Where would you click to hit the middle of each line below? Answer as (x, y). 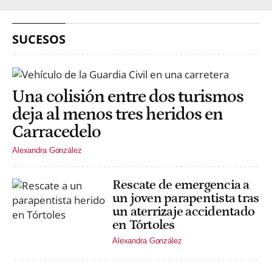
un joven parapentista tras (186, 198)
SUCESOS (39, 39)
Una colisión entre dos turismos (128, 97)
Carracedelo (56, 132)
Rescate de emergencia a (181, 185)
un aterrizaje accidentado (184, 211)
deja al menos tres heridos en (117, 115)
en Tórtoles (144, 225)
